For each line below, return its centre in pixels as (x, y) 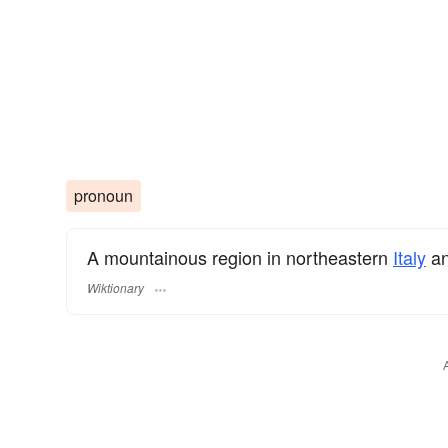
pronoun (103, 196)
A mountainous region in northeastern (240, 257)
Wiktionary (115, 287)
